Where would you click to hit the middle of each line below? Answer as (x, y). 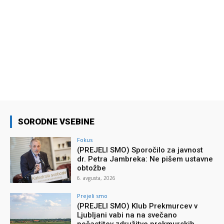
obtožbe (92, 168)
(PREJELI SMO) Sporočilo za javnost (140, 150)
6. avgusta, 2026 (96, 178)
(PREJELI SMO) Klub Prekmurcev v (137, 206)
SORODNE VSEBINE (56, 122)
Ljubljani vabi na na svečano (127, 215)
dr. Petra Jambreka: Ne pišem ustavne (145, 159)
